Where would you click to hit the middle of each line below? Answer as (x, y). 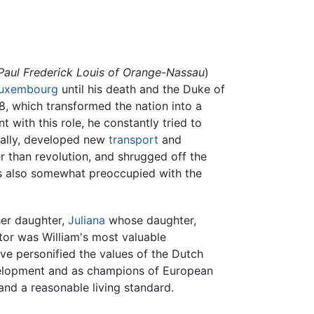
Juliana (87, 220)
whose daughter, (151, 220)
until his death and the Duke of (142, 89)
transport (134, 140)
